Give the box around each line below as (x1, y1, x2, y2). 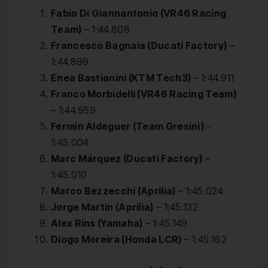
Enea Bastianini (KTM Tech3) (51, 71, 191, 84)
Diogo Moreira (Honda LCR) (51, 233, 182, 245)
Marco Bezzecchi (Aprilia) (51, 184, 176, 197)
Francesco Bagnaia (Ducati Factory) (51, 39, 227, 51)
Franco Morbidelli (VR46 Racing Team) (51, 87, 236, 100)
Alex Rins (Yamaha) (51, 217, 143, 229)
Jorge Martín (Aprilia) (51, 200, 154, 213)
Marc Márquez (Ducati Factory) (51, 152, 203, 165)
